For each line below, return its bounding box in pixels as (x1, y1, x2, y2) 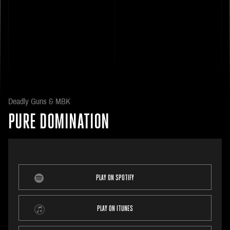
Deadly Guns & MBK (8, 97, 70, 106)
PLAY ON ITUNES (97, 205, 133, 213)
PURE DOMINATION (8, 112, 109, 133)
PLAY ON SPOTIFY (96, 174, 134, 182)
